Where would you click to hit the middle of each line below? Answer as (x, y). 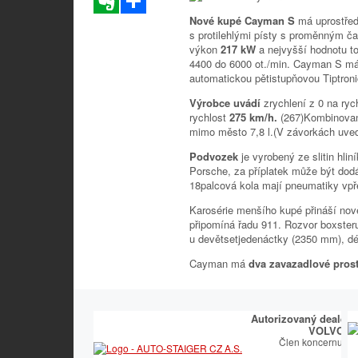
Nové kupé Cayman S (244, 20)
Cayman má (219, 263)
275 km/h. (255, 117)
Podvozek (215, 156)
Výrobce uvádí (227, 103)
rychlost (209, 117)
